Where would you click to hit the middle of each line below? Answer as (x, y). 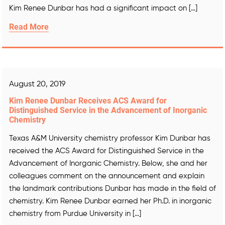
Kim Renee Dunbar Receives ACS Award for (88, 101)
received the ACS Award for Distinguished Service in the (106, 151)
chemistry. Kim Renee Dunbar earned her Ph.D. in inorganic (110, 201)
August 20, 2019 (37, 85)
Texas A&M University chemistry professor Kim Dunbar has (110, 139)
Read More (29, 27)
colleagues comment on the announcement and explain (107, 176)
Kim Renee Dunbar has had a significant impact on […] (103, 9)
